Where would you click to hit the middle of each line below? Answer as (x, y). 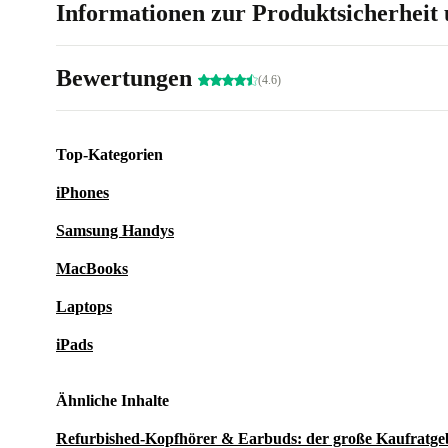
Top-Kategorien (109, 154)
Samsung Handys (115, 230)
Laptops (84, 306)
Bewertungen (127, 78)
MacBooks (92, 268)
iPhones (82, 192)
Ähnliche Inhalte (112, 400)
